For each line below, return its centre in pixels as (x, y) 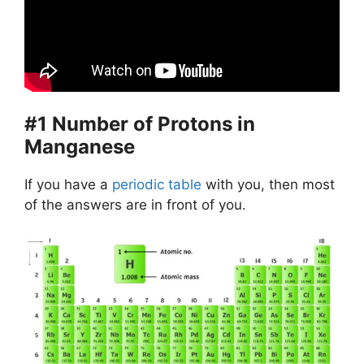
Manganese (80, 146)
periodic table (157, 184)
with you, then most (268, 184)
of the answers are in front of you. (135, 204)
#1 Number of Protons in (140, 123)
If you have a (68, 184)
